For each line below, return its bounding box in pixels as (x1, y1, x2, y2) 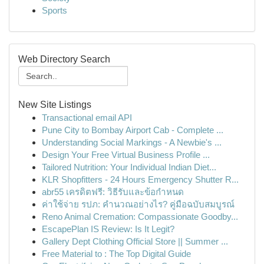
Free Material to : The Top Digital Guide (42, 249, 191, 259)
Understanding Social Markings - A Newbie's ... (42, 137, 222, 147)
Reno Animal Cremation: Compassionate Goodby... (42, 212, 238, 222)
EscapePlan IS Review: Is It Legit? (42, 224, 174, 234)
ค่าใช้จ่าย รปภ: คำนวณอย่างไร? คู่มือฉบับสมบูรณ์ (42, 199, 235, 209)
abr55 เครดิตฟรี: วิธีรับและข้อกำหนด (42, 187, 184, 197)
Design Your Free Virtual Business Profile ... (42, 150, 210, 160)
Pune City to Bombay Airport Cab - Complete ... (42, 125, 223, 135)
